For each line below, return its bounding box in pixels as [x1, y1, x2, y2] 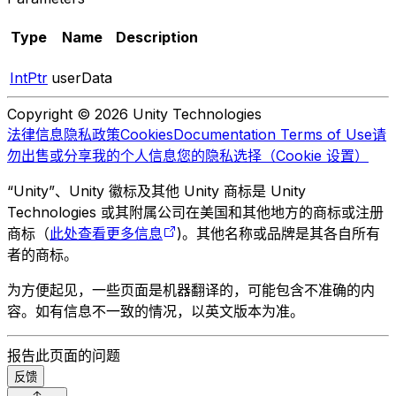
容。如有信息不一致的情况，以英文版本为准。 [7, 301, 304, 320]
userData [51, 68, 112, 87]
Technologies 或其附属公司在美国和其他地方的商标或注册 [7, 202, 384, 221]
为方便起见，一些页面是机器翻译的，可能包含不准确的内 [7, 280, 375, 299]
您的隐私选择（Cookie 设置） [177, 146, 369, 164]
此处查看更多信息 [49, 224, 163, 242]
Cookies [120, 125, 173, 143]
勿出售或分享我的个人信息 [7, 146, 177, 164]
